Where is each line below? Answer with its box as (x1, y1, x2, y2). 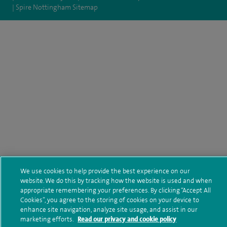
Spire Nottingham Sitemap (16, 2, 98, 12)
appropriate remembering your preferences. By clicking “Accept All (20, 186, 211, 195)
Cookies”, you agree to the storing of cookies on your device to (20, 196, 200, 204)
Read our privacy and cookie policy (78, 215, 177, 223)
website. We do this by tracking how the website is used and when (20, 176, 213, 185)
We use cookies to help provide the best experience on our (20, 167, 191, 175)
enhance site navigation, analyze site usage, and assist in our (20, 205, 198, 214)
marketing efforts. (20, 215, 75, 223)
